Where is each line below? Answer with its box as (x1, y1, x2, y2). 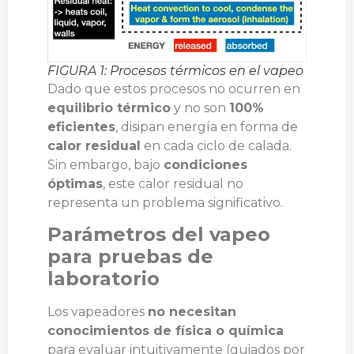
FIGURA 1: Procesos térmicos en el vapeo (47, 62, 303, 78)
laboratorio (47, 267, 160, 291)
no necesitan (148, 304, 236, 320)
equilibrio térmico (47, 100, 171, 115)
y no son (171, 100, 229, 115)
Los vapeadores (47, 304, 148, 320)
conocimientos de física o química (47, 323, 284, 339)
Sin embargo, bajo (47, 156, 164, 172)
